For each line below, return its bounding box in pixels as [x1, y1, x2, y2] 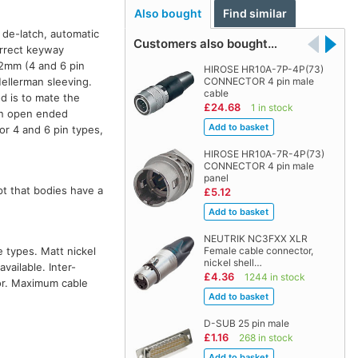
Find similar [223, 6, 288, 21]
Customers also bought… [133, 36, 277, 52]
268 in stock [238, 332, 293, 344]
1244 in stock [244, 271, 305, 284]
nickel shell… [203, 257, 262, 269]
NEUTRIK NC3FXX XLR [203, 233, 308, 245]
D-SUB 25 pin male [203, 317, 289, 330]
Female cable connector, [203, 245, 313, 257]
